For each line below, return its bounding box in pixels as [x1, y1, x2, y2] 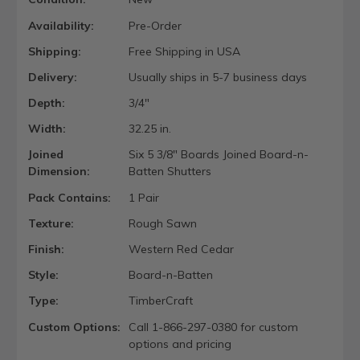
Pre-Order [128, 18, 182, 33]
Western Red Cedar [128, 242, 234, 257]
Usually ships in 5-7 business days [128, 69, 307, 84]
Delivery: [28, 69, 77, 84]
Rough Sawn [128, 215, 197, 231]
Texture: [28, 215, 74, 231]
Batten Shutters [128, 164, 211, 179]
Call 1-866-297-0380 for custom [128, 319, 298, 334]
